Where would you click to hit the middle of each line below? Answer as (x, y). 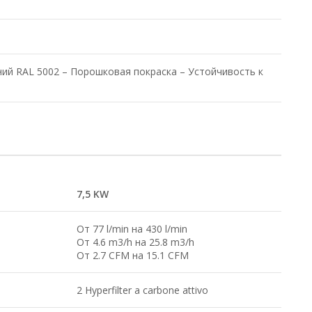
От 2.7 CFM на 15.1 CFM (133, 255)
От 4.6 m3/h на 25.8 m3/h (135, 242)
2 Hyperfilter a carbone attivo (142, 290)
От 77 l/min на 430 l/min (132, 229)
